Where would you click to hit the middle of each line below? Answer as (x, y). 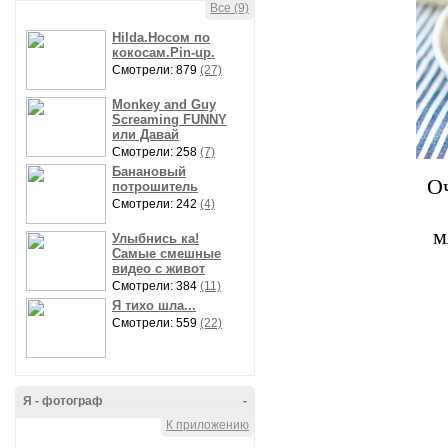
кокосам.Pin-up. (163, 52)
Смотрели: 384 (156, 286)
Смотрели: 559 (156, 323)
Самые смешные (166, 253)
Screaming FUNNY (169, 119)
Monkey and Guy (164, 104)
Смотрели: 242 (156, 204)
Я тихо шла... (154, 305)
